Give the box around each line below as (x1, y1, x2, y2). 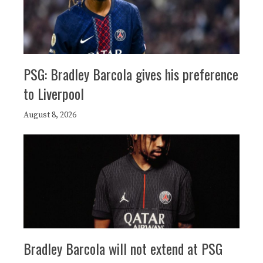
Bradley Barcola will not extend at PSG (23, 237, 222, 259)
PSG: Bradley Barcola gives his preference (23, 63, 238, 85)
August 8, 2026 (23, 109, 76, 120)
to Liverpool (23, 82, 84, 104)
